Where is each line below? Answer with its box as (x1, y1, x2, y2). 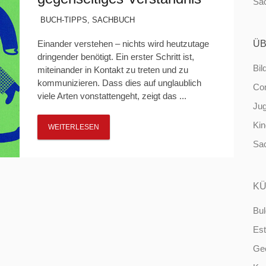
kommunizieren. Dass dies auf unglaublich (37, 78, 201, 88)
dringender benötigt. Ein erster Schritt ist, (37, 52, 194, 62)
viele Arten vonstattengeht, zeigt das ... (37, 91, 186, 101)
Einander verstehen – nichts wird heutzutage (37, 39, 209, 49)
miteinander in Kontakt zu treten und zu (37, 65, 188, 75)
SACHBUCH (91, 15, 135, 24)
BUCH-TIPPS (40, 15, 87, 24)
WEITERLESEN (47, 123, 99, 131)
